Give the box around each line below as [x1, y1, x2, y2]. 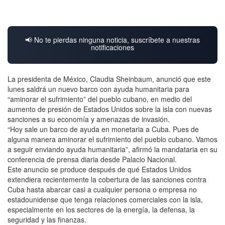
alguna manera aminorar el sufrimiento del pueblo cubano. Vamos [8, 134, 217, 144]
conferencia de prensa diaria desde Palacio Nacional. [8, 154, 177, 164]
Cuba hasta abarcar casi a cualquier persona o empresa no [8, 184, 197, 194]
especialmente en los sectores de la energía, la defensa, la [8, 204, 195, 214]
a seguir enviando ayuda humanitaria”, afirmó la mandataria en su [8, 144, 217, 154]
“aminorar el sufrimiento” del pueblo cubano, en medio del [8, 93, 192, 104]
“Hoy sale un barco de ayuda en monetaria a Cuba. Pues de [8, 124, 199, 134]
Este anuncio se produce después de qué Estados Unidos [8, 164, 191, 174]
